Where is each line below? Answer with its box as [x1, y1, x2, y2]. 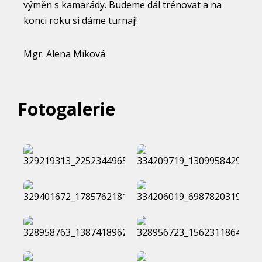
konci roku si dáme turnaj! [23, 14, 137, 27]
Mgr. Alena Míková [23, 47, 105, 60]
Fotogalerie [18, 97, 115, 121]
